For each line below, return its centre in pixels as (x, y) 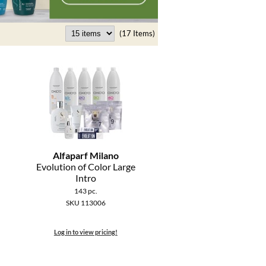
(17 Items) (137, 34)
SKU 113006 (85, 203)
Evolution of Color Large (85, 167)
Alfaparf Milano (85, 156)
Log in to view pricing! (85, 232)
